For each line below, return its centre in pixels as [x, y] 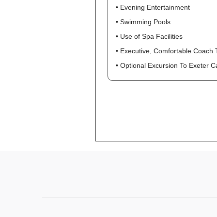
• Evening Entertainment [153, 7]
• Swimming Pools [143, 22]
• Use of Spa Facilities [149, 36]
